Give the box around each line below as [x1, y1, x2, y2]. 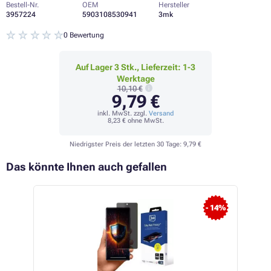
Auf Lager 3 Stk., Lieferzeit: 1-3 [76, 62, 195, 73]
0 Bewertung [64, 31, 105, 39]
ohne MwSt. [125, 117, 164, 125]
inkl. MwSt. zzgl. [97, 109, 149, 118]
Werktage [116, 74, 155, 84]
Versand [149, 109, 174, 118]
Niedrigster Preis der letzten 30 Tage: [70, 140, 183, 149]
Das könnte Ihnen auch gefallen [6, 160, 167, 174]
